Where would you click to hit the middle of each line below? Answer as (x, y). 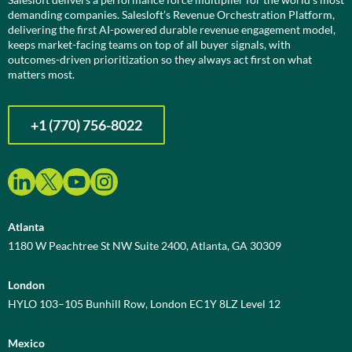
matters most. (41, 75)
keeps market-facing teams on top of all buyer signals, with (149, 45)
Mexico (26, 343)
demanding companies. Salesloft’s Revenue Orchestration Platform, (171, 15)
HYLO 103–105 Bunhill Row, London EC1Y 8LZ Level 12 (144, 304)
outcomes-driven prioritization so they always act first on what (160, 60)
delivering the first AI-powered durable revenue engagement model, (172, 30)
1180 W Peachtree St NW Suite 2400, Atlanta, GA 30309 (145, 246)
